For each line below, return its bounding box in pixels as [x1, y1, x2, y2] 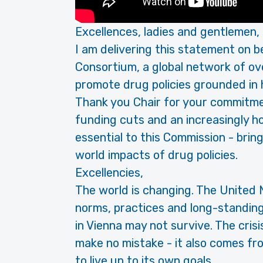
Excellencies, [75, 166, 143, 180]
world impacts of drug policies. [75, 148, 238, 163]
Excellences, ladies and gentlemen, [75, 25, 259, 39]
